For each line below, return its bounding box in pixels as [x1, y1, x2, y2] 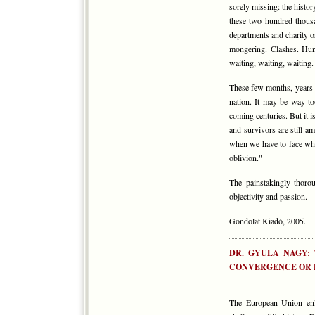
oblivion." [229, 152, 262, 163]
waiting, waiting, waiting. [229, 57, 314, 68]
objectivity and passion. [229, 191, 307, 202]
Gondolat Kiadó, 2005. [229, 215, 306, 226]
